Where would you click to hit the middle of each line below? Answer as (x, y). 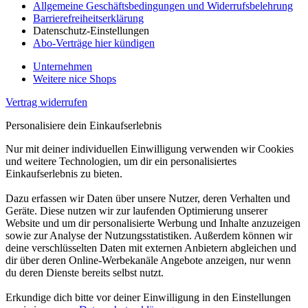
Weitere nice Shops (75, 78)
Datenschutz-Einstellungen (91, 30)
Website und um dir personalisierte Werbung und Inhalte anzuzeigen (153, 223)
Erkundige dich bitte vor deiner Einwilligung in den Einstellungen (148, 297)
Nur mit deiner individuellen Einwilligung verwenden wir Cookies (150, 148)
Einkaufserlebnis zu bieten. (64, 173)
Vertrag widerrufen (46, 102)
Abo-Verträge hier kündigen (94, 43)
